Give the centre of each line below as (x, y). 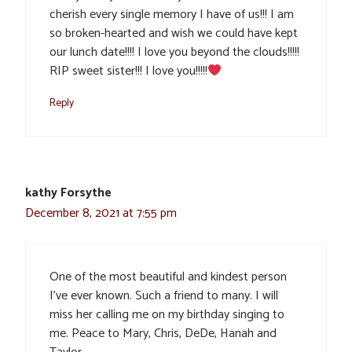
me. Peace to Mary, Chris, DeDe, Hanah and (163, 334)
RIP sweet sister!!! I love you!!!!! (128, 71)
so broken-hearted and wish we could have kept (174, 34)
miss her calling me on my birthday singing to (167, 315)
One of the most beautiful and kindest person (168, 277)
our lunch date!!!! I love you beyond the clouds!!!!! (174, 53)
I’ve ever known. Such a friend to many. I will (164, 296)
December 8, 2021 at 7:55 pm (101, 214)
